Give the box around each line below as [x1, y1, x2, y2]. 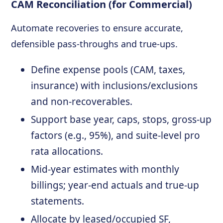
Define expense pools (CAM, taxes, [31, 63, 186, 76]
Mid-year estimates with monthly [31, 163, 180, 176]
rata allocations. [31, 145, 104, 158]
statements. [31, 195, 85, 208]
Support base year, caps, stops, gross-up [31, 113, 212, 126]
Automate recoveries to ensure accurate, [11, 22, 184, 34]
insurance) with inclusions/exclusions [31, 79, 198, 92]
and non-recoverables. [31, 95, 133, 108]
